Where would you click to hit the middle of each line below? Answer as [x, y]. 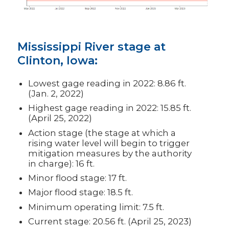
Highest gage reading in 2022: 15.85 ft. [110, 108]
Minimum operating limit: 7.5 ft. [96, 207]
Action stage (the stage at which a [102, 133]
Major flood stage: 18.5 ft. [81, 192]
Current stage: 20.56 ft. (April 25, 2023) [110, 222]
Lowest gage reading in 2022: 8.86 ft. [107, 83]
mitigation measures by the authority [110, 153]
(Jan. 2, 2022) [56, 93]
